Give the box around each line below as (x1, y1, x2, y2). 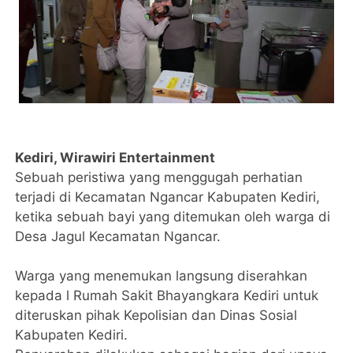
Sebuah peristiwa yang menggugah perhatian (15, 169, 303, 185)
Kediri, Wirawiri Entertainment (15, 150, 216, 165)
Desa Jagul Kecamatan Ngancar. (15, 229, 225, 244)
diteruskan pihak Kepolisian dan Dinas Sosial (15, 307, 298, 323)
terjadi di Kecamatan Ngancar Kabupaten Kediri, (15, 189, 321, 205)
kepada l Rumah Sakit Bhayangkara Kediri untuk (15, 288, 319, 303)
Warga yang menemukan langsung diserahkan (15, 268, 308, 284)
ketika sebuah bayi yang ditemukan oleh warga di (15, 209, 331, 225)
